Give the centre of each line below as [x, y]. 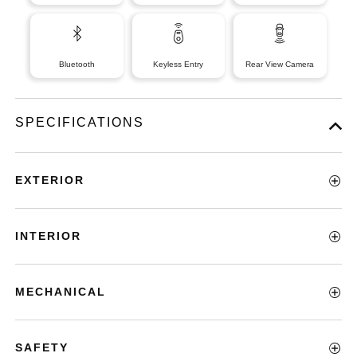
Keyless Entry [178, 64]
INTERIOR [49, 236]
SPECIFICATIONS [80, 122]
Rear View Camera [280, 64]
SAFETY [42, 347]
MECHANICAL [61, 292]
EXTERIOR [50, 180]
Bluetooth [77, 64]
